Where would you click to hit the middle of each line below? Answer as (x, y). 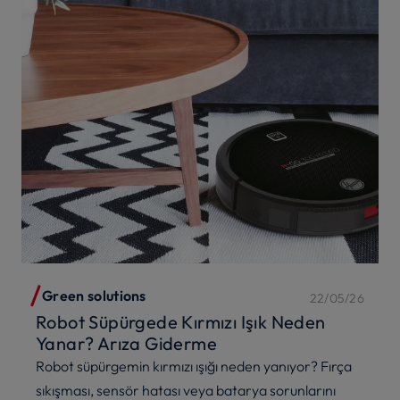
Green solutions (94, 295)
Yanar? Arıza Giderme (126, 343)
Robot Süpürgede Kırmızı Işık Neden (181, 321)
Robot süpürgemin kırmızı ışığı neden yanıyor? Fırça (194, 366)
